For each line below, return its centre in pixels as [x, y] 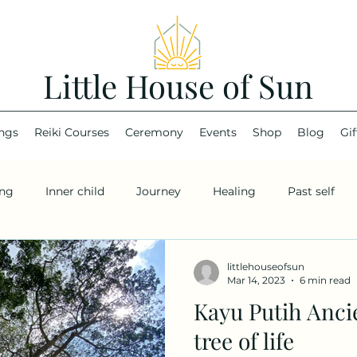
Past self [311, 191]
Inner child [75, 191]
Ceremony [154, 133]
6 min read [325, 280]
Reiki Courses [72, 133]
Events [218, 133]
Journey [159, 191]
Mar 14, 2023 [256, 280]
